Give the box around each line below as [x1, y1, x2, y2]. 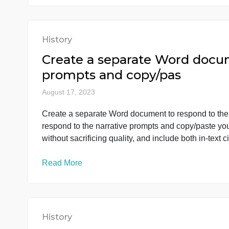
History [47, 89, 80, 101]
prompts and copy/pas [47, 125, 201, 143]
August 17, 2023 [47, 149, 106, 158]
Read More [47, 29, 92, 40]
